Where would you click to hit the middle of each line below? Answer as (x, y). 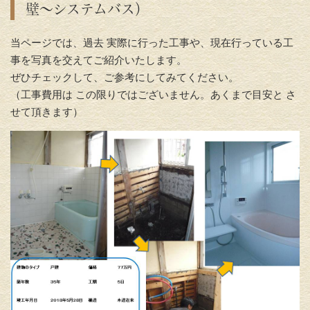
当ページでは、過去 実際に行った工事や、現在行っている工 (152, 43)
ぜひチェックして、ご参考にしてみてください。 (125, 77)
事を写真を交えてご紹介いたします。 (99, 60)
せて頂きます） (47, 112)
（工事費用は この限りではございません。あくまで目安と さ (153, 94)
